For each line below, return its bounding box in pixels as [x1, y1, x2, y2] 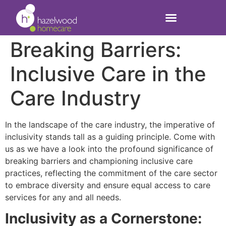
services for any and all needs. [5, 192, 121, 202]
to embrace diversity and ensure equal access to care [5, 180, 210, 190]
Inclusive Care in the [10, 62, 206, 86]
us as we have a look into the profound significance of [5, 144, 213, 154]
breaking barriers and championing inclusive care [5, 156, 193, 166]
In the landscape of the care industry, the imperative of [5, 120, 215, 130]
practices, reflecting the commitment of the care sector [5, 168, 217, 178]
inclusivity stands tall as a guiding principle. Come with [5, 132, 215, 142]
